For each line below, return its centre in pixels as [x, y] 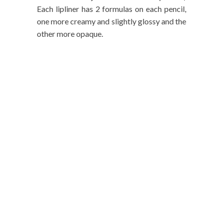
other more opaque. [70, 34]
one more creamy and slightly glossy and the [111, 21]
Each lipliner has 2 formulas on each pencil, [111, 9]
